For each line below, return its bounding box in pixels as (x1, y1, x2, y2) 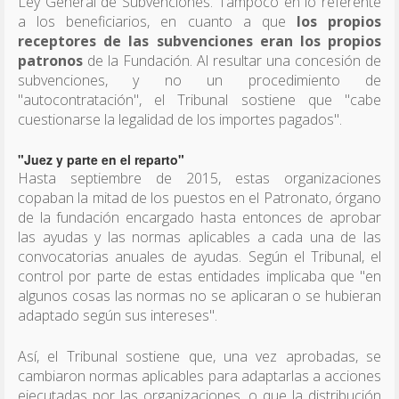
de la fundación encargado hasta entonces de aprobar (18, 207, 381, 227)
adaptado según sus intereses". (18, 305, 217, 325)
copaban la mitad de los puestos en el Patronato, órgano (18, 187, 381, 208)
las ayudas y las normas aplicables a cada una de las (18, 226, 381, 247)
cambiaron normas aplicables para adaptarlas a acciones (18, 365, 381, 386)
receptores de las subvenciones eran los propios (18, 30, 381, 51)
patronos (18, 50, 83, 70)
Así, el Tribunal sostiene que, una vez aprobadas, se (18, 346, 381, 366)
